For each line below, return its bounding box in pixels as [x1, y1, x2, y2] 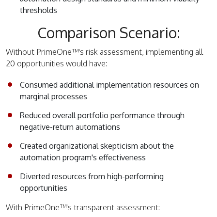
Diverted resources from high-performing [20, 171, 164, 181]
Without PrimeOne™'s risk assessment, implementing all [6, 46, 203, 57]
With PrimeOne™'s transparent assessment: [6, 202, 160, 212]
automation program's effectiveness [20, 152, 146, 162]
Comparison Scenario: [37, 23, 180, 42]
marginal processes [20, 91, 87, 101]
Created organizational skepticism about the [20, 140, 174, 151]
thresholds [20, 5, 57, 15]
